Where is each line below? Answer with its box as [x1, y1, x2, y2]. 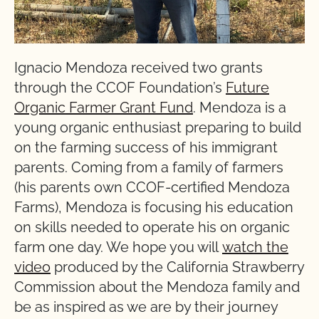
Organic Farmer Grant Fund [14, 98, 193, 116]
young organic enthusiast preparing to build [14, 118, 301, 136]
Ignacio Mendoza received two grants [14, 58, 263, 76]
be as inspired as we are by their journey [14, 298, 278, 315]
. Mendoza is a [193, 98, 286, 116]
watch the [222, 238, 288, 256]
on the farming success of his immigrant [14, 138, 278, 156]
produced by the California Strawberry [51, 258, 304, 276]
